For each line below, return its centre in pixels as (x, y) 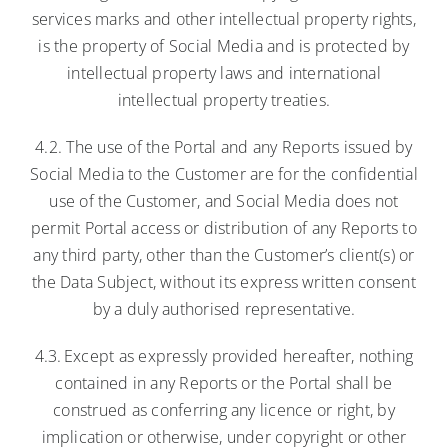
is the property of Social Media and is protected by (224, 45)
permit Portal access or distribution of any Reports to (224, 227)
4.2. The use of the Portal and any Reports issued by (224, 146)
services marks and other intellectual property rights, (224, 18)
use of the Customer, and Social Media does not (224, 200)
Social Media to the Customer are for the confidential (224, 173)
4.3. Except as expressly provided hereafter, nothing (224, 355)
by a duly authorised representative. (224, 308)
